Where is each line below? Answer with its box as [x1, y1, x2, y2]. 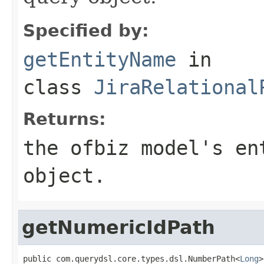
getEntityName [23, 47, 176, 71]
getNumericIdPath [22, 216, 215, 238]
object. [23, 163, 105, 187]
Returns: [23, 108, 106, 129]
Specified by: [23, 20, 149, 41]
